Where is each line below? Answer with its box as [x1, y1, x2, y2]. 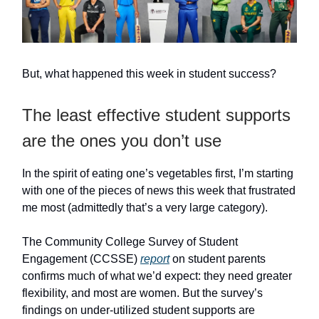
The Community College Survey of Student [22, 236, 238, 249]
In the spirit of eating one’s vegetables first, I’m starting [22, 167, 293, 180]
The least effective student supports [22, 105, 291, 125]
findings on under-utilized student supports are [22, 304, 255, 317]
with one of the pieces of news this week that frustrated [22, 184, 296, 197]
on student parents [169, 253, 266, 266]
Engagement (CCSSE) [22, 253, 140, 266]
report [140, 253, 169, 266]
